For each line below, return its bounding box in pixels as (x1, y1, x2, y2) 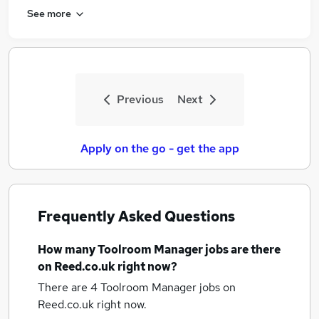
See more (27, 6, 71, 20)
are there (231, 242, 281, 257)
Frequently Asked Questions (38, 207, 235, 226)
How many (38, 242, 98, 257)
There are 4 (38, 280, 100, 295)
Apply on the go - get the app (80, 141, 239, 156)
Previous (116, 92, 164, 107)
